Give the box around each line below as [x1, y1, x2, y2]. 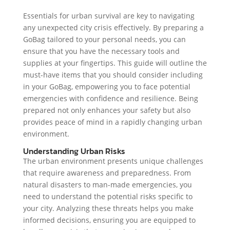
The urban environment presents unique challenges [23, 156, 203, 166]
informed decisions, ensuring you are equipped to [23, 215, 196, 225]
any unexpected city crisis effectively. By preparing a [23, 23, 204, 33]
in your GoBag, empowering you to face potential [23, 82, 190, 92]
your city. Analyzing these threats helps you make [23, 203, 194, 214]
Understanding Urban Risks [23, 145, 125, 158]
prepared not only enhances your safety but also [23, 105, 190, 116]
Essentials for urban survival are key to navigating [23, 11, 195, 21]
